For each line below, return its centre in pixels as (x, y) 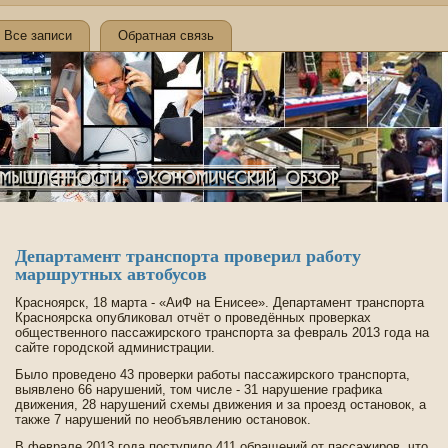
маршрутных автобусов (111, 274)
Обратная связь (166, 35)
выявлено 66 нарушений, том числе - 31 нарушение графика (198, 389)
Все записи (38, 35)
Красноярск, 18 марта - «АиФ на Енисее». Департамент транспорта (219, 302)
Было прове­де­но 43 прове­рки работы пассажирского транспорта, (212, 374)
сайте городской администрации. (115, 347)
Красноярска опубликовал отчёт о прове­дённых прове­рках (193, 317)
